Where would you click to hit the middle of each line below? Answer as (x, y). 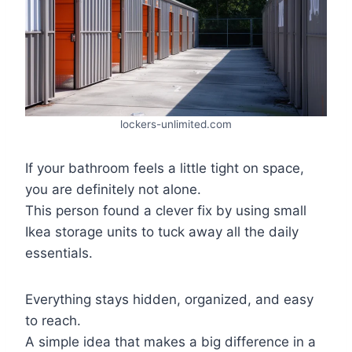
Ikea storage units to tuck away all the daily (162, 231)
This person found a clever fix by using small (166, 210)
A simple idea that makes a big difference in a (170, 341)
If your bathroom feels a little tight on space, (165, 168)
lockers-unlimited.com (176, 124)
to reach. (53, 320)
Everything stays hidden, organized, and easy (169, 299)
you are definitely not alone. (113, 189)
